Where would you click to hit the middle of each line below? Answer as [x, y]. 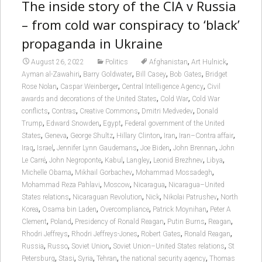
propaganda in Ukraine [92, 44]
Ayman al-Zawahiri [50, 75]
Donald [207, 111]
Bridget [216, 75]
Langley [138, 161]
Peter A [220, 210]
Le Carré [33, 161]
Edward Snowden [73, 124]
